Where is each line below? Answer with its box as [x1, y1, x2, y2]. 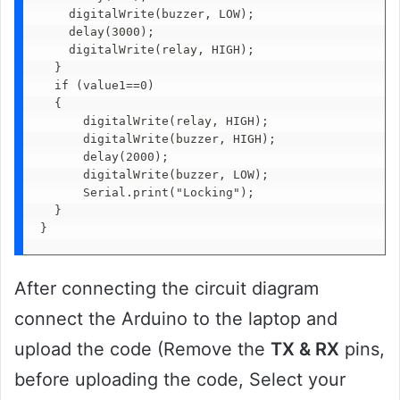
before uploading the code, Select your [14, 368, 346, 390]
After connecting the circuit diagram [14, 277, 319, 299]
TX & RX [271, 337, 339, 360]
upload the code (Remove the [14, 337, 271, 360]
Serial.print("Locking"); [39, 186, 254, 200]
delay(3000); [39, 25, 169, 39]
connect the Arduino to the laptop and [14, 307, 337, 329]
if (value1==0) [39, 79, 154, 93]
